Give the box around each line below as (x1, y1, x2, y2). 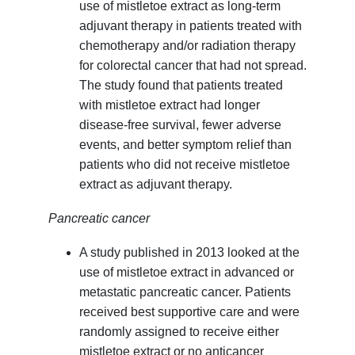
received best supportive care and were (78, 305, 300, 319)
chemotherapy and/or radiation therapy (78, 39, 296, 53)
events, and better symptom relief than (78, 138, 292, 152)
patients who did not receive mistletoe (78, 158, 290, 172)
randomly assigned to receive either (78, 325, 279, 339)
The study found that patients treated (78, 78, 283, 93)
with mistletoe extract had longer (78, 98, 260, 113)
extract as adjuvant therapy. (78, 177, 232, 192)
